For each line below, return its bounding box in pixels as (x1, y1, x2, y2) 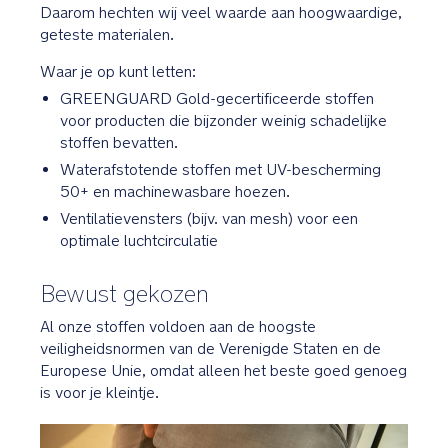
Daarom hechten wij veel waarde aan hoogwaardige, (40, 3, 402, 23)
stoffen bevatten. (60, 133, 178, 153)
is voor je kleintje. (40, 383, 159, 403)
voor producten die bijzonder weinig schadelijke (60, 111, 387, 131)
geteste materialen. (40, 25, 174, 45)
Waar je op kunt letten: (40, 62, 196, 82)
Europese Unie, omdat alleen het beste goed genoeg (40, 361, 407, 381)
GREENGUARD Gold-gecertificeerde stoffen (60, 89, 374, 109)
